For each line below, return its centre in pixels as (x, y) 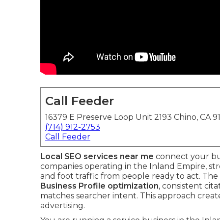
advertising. (63, 206)
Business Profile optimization (99, 186)
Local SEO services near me (97, 156)
